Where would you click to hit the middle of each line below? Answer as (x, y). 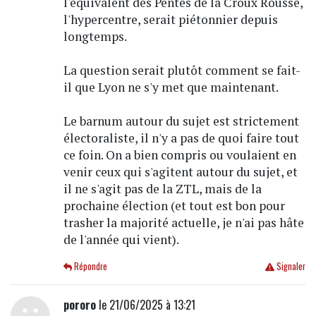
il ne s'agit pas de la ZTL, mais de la (162, 189)
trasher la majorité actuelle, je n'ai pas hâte (183, 223)
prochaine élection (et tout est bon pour (174, 206)
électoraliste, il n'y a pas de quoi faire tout (181, 138)
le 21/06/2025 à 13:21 (145, 305)
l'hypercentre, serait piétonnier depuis (170, 20)
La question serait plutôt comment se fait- (182, 71)
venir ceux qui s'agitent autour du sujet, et (180, 172)
